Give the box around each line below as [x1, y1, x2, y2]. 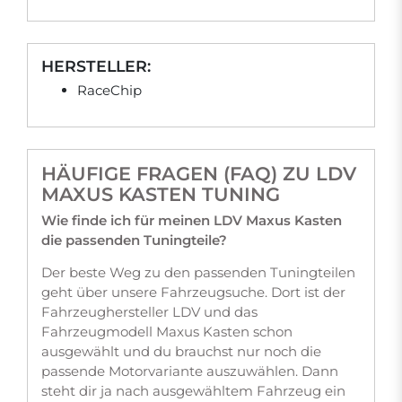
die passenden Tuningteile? [41, 232, 227, 249]
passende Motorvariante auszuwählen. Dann [41, 363, 338, 380]
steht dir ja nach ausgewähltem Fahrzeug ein [41, 382, 345, 399]
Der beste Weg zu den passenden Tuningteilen [41, 264, 355, 281]
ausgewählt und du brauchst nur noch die [41, 343, 321, 360]
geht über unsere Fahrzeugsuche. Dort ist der [41, 284, 345, 301]
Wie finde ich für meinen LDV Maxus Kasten [41, 212, 342, 229]
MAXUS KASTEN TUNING [41, 183, 280, 205]
